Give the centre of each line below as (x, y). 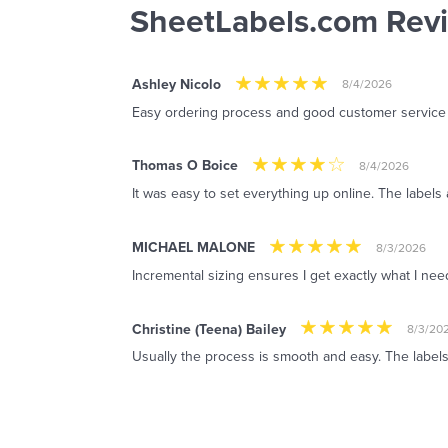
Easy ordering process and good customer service (289, 112)
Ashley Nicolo (176, 84)
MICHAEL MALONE (193, 248)
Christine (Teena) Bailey (209, 329)
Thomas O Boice (185, 166)
